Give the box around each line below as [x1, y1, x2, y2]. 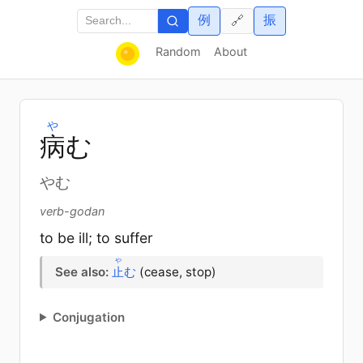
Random [155, 44, 201, 58]
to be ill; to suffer [40, 228, 153, 246]
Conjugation [53, 309, 126, 325]
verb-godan [40, 203, 105, 218]
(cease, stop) [136, 263, 216, 280]
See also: [55, 263, 109, 280]
